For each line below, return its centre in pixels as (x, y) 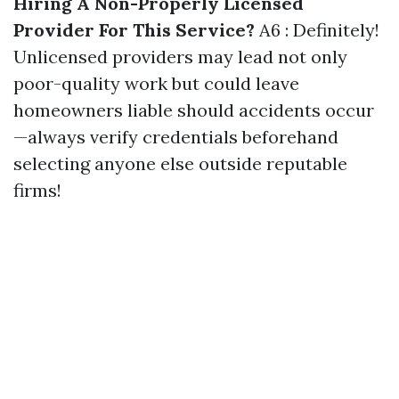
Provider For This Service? (134, 30)
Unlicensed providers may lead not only (180, 57)
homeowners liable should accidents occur (194, 110)
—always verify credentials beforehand (176, 137)
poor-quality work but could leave (156, 83)
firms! (37, 190)
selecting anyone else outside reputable (180, 163)
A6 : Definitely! (317, 30)
